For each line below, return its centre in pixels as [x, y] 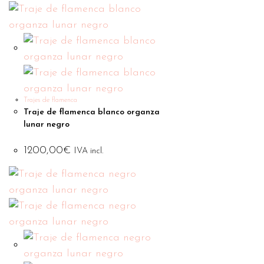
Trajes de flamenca [50, 100]
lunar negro [47, 125]
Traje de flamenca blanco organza [92, 112]
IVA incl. [89, 151]
